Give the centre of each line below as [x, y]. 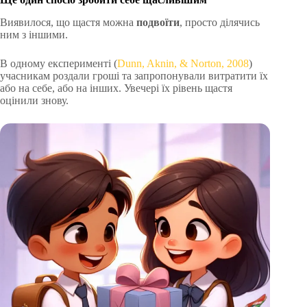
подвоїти [158, 22]
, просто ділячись [220, 22]
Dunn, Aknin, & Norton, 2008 [183, 63]
